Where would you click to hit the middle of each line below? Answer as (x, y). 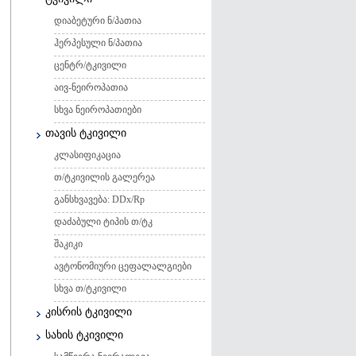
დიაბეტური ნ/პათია (98, 21)
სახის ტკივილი (84, 335)
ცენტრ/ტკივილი (90, 65)
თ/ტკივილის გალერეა (104, 177)
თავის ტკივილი (86, 133)
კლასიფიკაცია (87, 155)
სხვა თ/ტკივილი (90, 288)
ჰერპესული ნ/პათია (98, 43)
